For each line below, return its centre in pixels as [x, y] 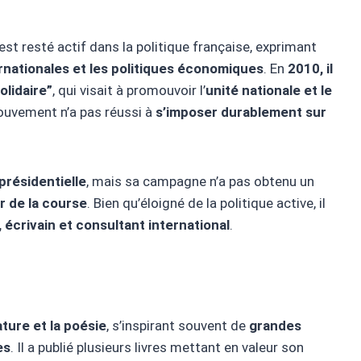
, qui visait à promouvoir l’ [129, 91]
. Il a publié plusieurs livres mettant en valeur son [157, 348]
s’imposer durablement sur [241, 112]
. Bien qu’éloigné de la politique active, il [206, 203]
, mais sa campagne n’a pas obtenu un [200, 182]
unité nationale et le [269, 91]
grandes [275, 326]
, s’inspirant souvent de [178, 326]
